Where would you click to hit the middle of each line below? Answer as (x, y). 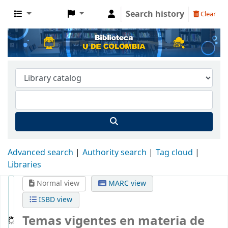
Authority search (115, 152)
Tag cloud (174, 152)
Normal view (57, 183)
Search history (155, 14)
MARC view (126, 183)
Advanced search (40, 152)
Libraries (24, 165)
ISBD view (54, 199)
